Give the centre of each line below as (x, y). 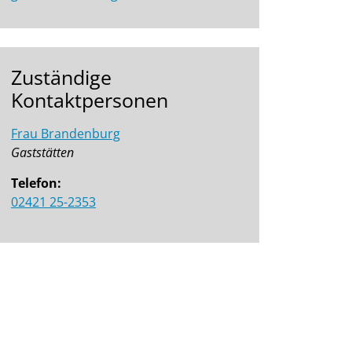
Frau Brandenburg (66, 134)
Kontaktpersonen (90, 100)
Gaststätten (42, 152)
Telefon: (36, 183)
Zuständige (61, 77)
